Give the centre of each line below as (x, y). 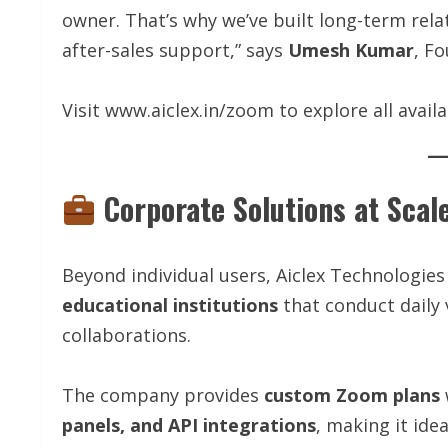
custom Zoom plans (352, 395)
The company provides (163, 395)
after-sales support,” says (175, 50)
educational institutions (170, 305)
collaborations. (126, 335)
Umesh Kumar (351, 50)
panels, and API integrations (189, 425)
